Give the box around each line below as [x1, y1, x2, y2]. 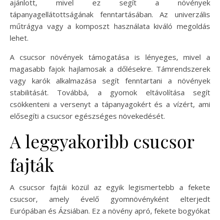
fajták [10, 152, 54, 176]
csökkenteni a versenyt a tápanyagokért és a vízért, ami [10, 99, 210, 109]
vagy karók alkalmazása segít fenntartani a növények [10, 75, 210, 85]
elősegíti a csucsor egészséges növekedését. [10, 110, 165, 121]
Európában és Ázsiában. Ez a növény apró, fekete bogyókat [10, 205, 210, 216]
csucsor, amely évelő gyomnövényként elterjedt [10, 193, 210, 204]
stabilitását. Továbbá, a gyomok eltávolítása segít [10, 87, 210, 97]
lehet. [10, 32, 28, 43]
